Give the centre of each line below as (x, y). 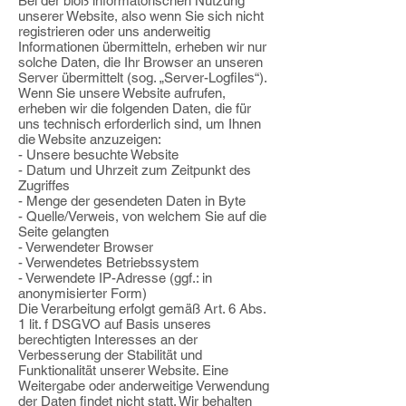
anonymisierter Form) (82, 293)
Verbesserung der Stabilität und (110, 355)
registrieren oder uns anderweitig (114, 31)
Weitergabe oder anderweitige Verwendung (144, 386)
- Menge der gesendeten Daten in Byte (132, 201)
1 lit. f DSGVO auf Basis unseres (115, 324)
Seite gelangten (63, 232)
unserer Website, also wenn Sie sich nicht (141, 16)
